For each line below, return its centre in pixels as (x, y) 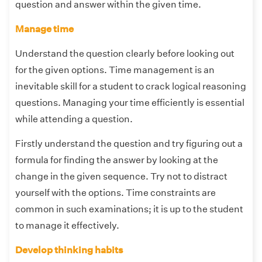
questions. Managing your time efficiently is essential (130, 103)
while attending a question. (74, 119)
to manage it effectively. (67, 226)
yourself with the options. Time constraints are (116, 193)
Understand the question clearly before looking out (125, 54)
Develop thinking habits (70, 250)
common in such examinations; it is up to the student (129, 209)
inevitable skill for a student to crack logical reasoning (131, 87)
